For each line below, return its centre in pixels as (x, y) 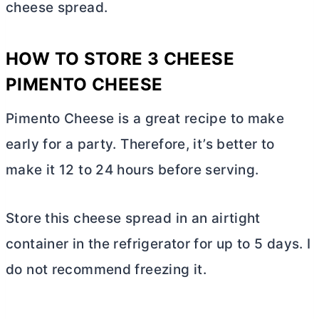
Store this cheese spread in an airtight (133, 219)
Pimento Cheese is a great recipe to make (145, 119)
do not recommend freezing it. (106, 270)
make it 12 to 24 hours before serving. (132, 170)
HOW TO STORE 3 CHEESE (120, 59)
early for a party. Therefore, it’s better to (140, 145)
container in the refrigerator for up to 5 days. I (158, 244)
